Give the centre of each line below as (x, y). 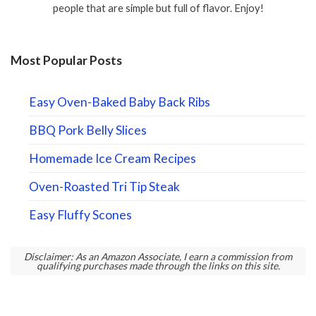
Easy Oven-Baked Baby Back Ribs (120, 102)
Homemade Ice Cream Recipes (113, 158)
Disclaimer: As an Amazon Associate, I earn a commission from (158, 257)
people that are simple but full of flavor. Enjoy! (158, 8)
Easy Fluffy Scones (81, 214)
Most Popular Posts (66, 60)
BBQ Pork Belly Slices (88, 130)
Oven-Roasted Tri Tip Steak (105, 186)
